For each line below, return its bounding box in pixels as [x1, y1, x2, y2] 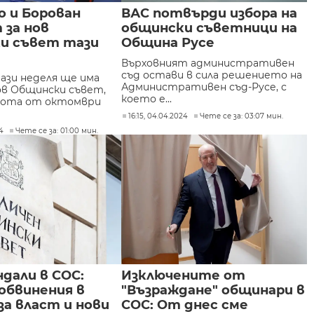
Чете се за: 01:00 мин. [15, 126, 99, 135]
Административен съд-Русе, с [121, 81, 287, 93]
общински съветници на [121, 20, 298, 36]
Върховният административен [121, 57, 295, 69]
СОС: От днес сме [121, 297, 249, 313]
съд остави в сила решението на [121, 69, 303, 81]
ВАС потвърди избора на [121, 6, 298, 21]
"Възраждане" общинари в [121, 282, 306, 298]
